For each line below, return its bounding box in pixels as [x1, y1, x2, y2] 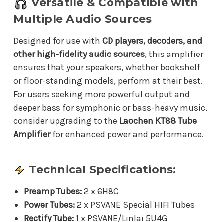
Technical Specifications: [26, 163, 176, 176]
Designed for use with [13, 35, 102, 46]
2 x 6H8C [81, 185, 119, 197]
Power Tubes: [23, 199, 75, 210]
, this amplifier [145, 48, 203, 59]
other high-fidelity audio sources [13, 48, 145, 59]
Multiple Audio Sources [13, 12, 152, 26]
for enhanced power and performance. [50, 128, 204, 140]
